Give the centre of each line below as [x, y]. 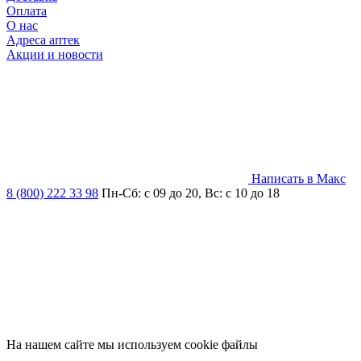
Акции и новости [55, 54]
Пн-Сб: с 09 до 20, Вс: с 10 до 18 [191, 193]
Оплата [27, 10]
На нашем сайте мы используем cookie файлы [132, 344]
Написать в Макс [299, 178]
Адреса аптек [43, 39]
